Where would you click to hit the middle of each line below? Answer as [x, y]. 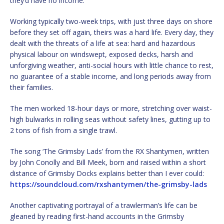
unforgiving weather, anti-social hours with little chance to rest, [112, 65]
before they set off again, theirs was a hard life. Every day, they [112, 32]
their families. [31, 87]
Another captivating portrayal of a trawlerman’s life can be [104, 205]
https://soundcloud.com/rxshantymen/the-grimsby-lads [108, 184]
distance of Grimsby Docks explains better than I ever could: [107, 173]
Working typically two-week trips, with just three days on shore [111, 21]
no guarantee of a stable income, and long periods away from [110, 76]
